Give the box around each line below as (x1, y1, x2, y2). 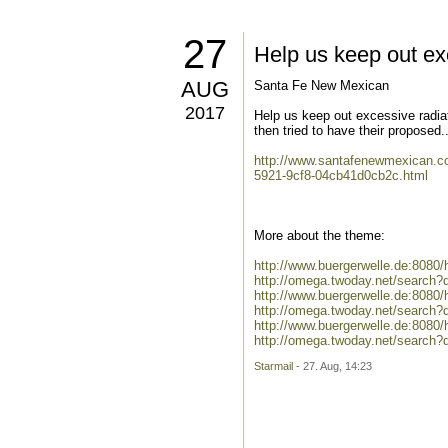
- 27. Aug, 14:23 (293, 360, 372, 372)
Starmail (254, 360, 293, 372)
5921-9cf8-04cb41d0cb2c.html (254, 168, 428, 183)
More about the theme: (254, 228, 385, 243)
